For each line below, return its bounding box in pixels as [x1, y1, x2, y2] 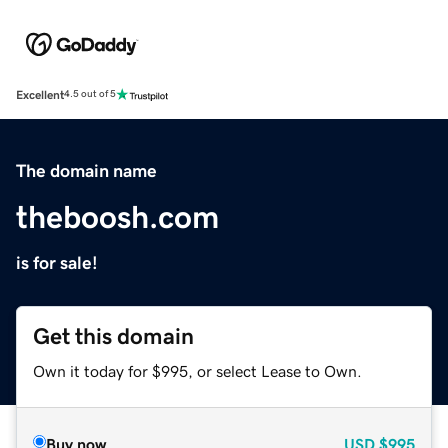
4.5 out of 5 [64, 89, 116, 100]
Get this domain [33, 324, 194, 348]
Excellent [16, 88, 64, 101]
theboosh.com [16, 200, 219, 233]
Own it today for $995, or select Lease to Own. [33, 362, 362, 379]
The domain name [16, 161, 157, 180]
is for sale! [16, 253, 98, 272]
